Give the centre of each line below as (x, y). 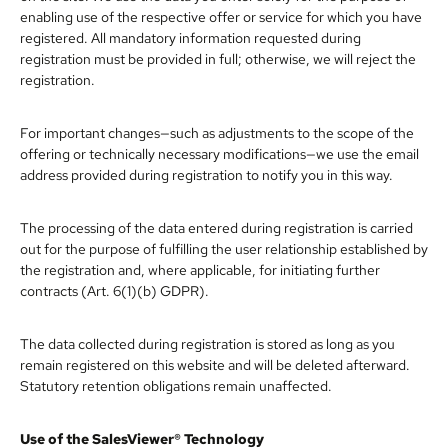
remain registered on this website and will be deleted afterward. (215, 364)
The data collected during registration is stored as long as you (207, 343)
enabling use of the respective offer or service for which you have (221, 16)
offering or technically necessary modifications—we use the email (219, 153)
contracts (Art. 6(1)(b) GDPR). (114, 290)
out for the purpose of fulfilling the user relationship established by (224, 248)
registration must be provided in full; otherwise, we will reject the (218, 58)
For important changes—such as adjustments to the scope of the (217, 132)
